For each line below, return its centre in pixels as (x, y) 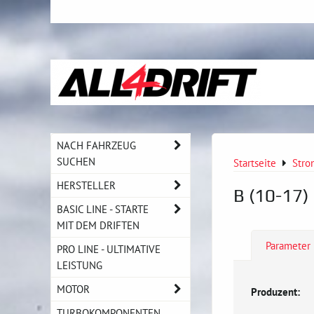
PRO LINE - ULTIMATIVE (109, 249)
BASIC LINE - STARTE (103, 209)
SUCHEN (76, 161)
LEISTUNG (80, 265)
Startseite (255, 163)
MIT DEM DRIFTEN (98, 225)
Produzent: (275, 291)
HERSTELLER (86, 185)
